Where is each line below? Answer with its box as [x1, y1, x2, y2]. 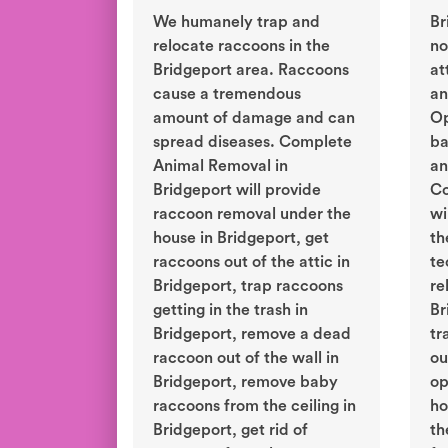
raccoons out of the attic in [153, 254, 350, 271]
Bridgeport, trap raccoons [153, 278, 343, 295]
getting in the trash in [153, 302, 308, 319]
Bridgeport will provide [153, 182, 321, 199]
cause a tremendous [153, 86, 301, 103]
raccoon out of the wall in [153, 350, 339, 367]
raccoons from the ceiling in [153, 398, 356, 415]
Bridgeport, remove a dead [153, 326, 351, 343]
